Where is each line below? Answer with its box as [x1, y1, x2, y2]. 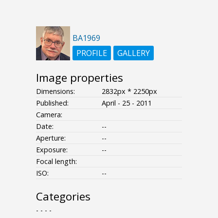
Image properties [36, 70, 123, 86]
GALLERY [117, 48, 150, 59]
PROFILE [76, 48, 107, 59]
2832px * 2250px [102, 87, 157, 96]
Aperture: [36, 133, 66, 143]
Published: [36, 98, 69, 108]
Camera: [36, 110, 62, 120]
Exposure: [36, 145, 68, 155]
